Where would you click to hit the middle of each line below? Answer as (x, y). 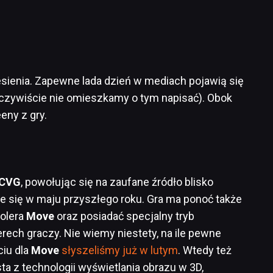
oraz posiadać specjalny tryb (126, 216)
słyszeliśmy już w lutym (120, 250)
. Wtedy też (205, 250)
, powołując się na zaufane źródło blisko (117, 182)
